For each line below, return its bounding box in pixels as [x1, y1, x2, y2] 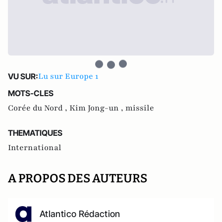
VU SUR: [8, 71, 38, 81]
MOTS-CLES [8, 88, 54, 98]
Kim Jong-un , [69, 103, 125, 113]
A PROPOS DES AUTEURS [8, 171, 147, 185]
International [8, 142, 61, 153]
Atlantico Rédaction [40, 209, 120, 219]
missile [125, 103, 154, 113]
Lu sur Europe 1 [38, 71, 98, 82]
